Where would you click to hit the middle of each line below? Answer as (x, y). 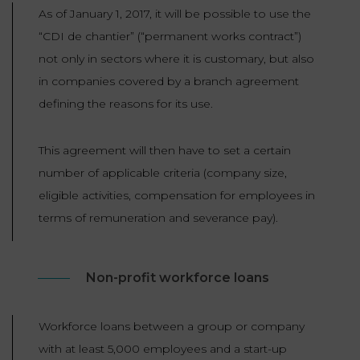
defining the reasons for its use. (126, 104)
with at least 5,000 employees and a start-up (163, 349)
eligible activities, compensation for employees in (177, 196)
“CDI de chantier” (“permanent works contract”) (170, 37)
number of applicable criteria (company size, (163, 173)
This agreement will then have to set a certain (165, 151)
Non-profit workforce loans (178, 278)
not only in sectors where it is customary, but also (176, 59)
